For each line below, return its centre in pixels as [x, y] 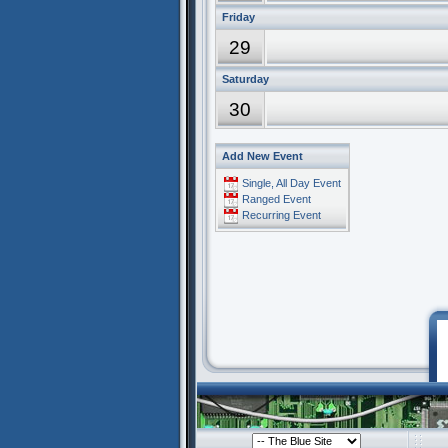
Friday [238, 17]
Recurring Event [281, 214]
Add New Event [262, 156]
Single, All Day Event [291, 182]
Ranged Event [276, 198]
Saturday [245, 79]
